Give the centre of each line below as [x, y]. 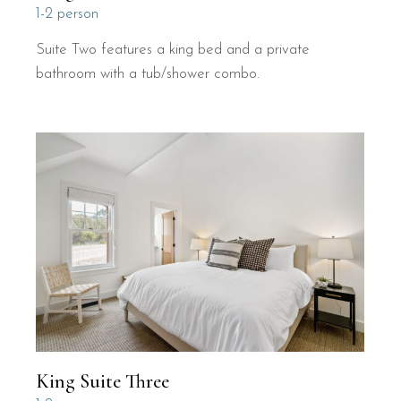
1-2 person [68, 14]
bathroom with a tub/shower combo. [148, 74]
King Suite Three [103, 382]
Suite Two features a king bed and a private [173, 50]
